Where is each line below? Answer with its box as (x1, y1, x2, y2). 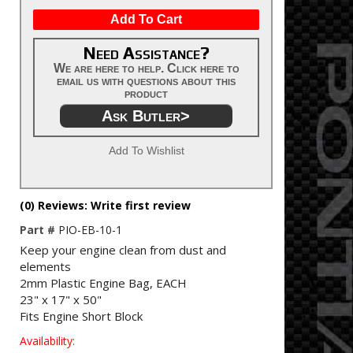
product (124, 86, 168, 100)
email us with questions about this (57, 73, 236, 87)
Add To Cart (110, 12, 182, 26)
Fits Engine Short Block (20, 307, 143, 324)
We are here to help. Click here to (53, 61, 240, 75)
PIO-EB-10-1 (58, 221, 122, 237)
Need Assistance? (83, 42, 210, 63)
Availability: (20, 333, 75, 348)
